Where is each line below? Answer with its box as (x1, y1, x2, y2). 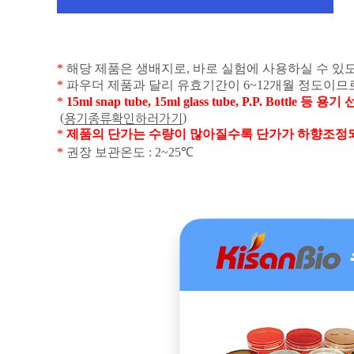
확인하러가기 (111, 112, 183, 126)
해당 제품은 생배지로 (66, 61, 186, 75)
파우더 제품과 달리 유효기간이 (66, 77, 243, 92)
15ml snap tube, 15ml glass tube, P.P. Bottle (66, 94, 300, 108)
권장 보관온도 (66, 145, 149, 160)
